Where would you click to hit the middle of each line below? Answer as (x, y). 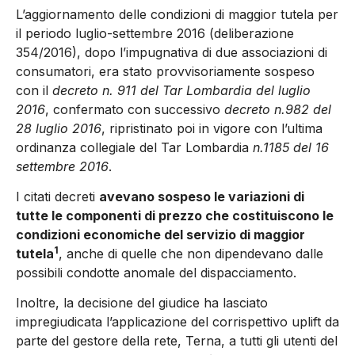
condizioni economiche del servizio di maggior (160, 235)
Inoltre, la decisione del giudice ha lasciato (142, 303)
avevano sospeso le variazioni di (202, 197)
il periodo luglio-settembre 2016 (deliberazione (155, 33)
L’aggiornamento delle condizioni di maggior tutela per (177, 14)
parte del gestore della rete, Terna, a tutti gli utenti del (177, 341)
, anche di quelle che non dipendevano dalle (191, 254)
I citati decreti (57, 197)
